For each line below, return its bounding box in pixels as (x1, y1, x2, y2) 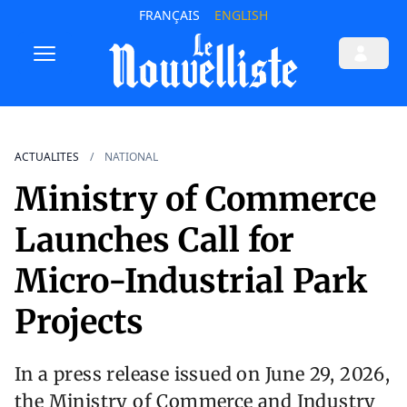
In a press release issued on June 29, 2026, (15, 362, 391, 386)
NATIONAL (104, 149, 158, 165)
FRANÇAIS (138, 6, 200, 24)
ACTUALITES (15, 149, 79, 165)
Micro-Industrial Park (15, 261, 367, 303)
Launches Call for (15, 220, 294, 262)
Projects (15, 302, 144, 343)
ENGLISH (213, 6, 268, 24)
